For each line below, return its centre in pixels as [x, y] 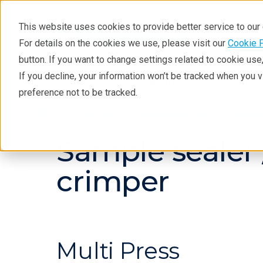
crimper [113, 181]
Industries [163, 81]
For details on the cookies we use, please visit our [123, 43]
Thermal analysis [171, 115]
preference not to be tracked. [78, 92]
